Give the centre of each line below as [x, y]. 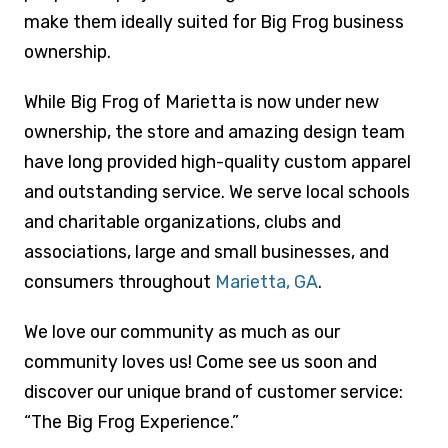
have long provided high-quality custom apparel [217, 161]
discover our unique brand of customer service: [213, 391]
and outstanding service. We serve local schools [216, 191]
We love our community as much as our [181, 331]
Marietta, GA [266, 281]
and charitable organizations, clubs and [182, 221]
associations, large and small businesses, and [206, 251]
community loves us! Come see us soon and [200, 361]
